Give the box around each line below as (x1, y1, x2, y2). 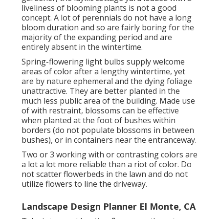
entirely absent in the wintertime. (22, 41, 143, 52)
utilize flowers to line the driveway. (22, 178, 147, 189)
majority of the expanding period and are (22, 31, 172, 43)
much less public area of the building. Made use (22, 95, 195, 106)
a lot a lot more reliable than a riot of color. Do (22, 158, 192, 170)
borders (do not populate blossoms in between (22, 124, 194, 135)
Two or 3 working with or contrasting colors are (22, 149, 197, 160)
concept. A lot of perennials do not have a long (22, 12, 192, 23)
